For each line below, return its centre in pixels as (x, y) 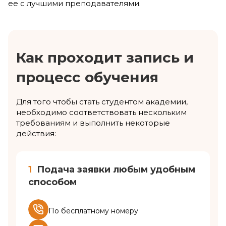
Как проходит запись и (105, 57)
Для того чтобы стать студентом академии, (102, 101)
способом (52, 182)
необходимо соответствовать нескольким (101, 112)
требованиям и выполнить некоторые (93, 123)
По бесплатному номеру (93, 211)
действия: (36, 133)
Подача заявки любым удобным (115, 169)
